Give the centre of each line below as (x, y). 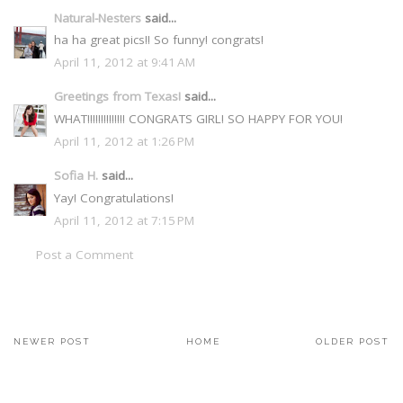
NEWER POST (52, 341)
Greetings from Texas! (117, 97)
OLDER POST (353, 341)
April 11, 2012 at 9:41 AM (125, 63)
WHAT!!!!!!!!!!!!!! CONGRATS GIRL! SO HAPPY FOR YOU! (198, 119)
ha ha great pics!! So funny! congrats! (159, 40)
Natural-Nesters (98, 18)
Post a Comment (85, 254)
